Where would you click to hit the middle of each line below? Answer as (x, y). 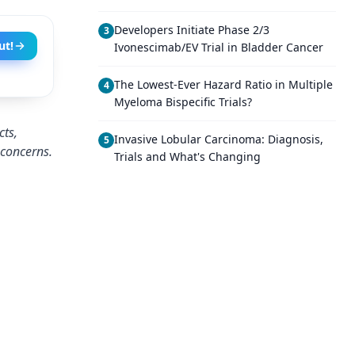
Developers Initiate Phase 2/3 (192, 30)
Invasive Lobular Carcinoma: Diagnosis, (219, 139)
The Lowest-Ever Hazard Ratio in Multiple (223, 84)
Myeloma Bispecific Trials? (183, 102)
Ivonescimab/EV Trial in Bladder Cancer (219, 47)
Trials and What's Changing (187, 157)
